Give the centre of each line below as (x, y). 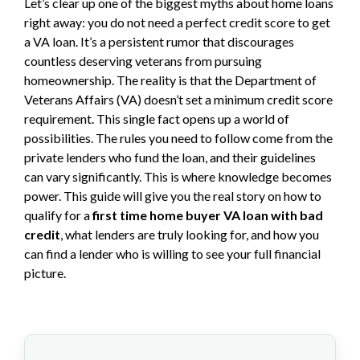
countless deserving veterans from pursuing (143, 61)
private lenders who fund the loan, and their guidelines (170, 157)
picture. (45, 273)
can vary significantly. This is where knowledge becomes (178, 176)
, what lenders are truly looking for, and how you (190, 234)
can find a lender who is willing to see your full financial (172, 254)
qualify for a (58, 215)
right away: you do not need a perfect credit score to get (177, 22)
